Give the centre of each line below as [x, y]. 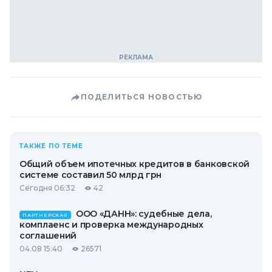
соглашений [48, 235]
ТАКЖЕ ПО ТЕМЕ [51, 146]
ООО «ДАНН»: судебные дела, [144, 213]
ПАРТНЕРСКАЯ [45, 215]
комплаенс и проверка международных [111, 224]
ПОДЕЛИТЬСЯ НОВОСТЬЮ [141, 97]
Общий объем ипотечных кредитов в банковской [134, 164]
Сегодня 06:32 [47, 188]
